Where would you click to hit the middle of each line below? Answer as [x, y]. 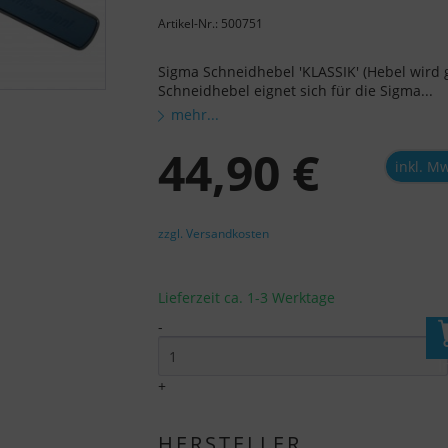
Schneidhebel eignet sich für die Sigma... [296, 91]
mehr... [195, 115]
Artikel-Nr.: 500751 [211, 24]
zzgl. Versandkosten [214, 234]
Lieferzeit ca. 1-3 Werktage [247, 298]
